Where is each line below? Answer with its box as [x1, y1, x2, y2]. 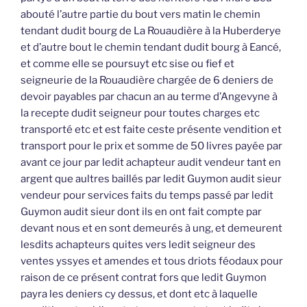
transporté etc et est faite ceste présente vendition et [21, 123, 282, 136]
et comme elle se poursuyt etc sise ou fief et [21, 57, 234, 70]
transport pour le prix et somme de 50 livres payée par [21, 139, 282, 152]
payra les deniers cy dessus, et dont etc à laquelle [21, 287, 258, 300]
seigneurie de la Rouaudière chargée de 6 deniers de [21, 73, 273, 86]
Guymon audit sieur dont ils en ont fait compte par [21, 205, 262, 218]
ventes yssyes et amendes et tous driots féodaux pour [21, 254, 283, 267]
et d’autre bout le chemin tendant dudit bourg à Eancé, [21, 40, 281, 53]
